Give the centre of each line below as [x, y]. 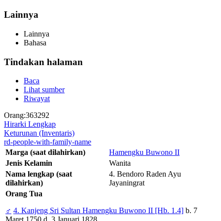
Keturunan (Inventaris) [39, 133]
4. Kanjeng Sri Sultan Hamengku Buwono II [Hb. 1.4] [98, 211]
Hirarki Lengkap [30, 124]
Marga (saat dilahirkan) [45, 152]
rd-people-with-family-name [48, 142]
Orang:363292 [27, 115]
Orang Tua [24, 194]
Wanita [120, 163]
